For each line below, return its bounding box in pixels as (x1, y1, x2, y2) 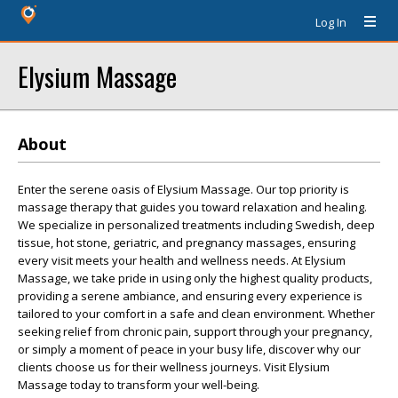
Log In (315, 14, 346, 30)
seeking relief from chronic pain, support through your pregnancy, (18, 323, 372, 339)
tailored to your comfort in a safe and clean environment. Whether (18, 306, 375, 322)
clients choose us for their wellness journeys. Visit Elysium (18, 359, 330, 375)
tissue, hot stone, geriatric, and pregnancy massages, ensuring (18, 235, 355, 251)
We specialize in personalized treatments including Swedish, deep (18, 217, 375, 233)
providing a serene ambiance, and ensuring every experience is (18, 288, 362, 304)
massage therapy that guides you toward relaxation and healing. (18, 199, 367, 215)
